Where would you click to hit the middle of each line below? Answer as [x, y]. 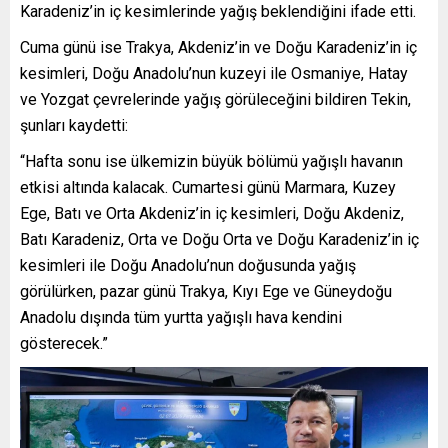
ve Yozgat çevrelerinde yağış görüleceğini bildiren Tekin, [215, 99]
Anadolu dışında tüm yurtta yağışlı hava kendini [181, 317]
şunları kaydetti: [74, 125]
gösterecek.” [64, 343]
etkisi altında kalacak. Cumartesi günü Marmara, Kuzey [208, 187]
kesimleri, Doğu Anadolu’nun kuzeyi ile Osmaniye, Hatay [214, 73]
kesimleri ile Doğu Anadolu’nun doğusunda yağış [188, 265]
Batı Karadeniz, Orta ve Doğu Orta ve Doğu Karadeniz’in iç [219, 239]
